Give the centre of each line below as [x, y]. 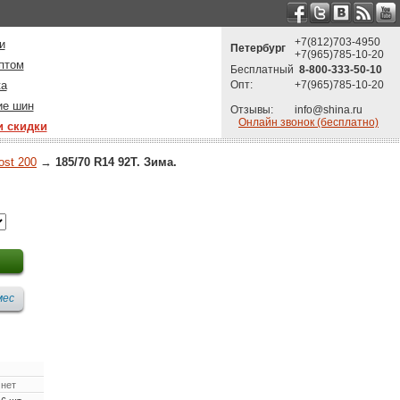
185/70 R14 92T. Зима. [116, 162]
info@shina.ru [329, 110]
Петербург [258, 48]
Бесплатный [262, 70]
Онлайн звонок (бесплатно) [308, 122]
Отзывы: [252, 110]
